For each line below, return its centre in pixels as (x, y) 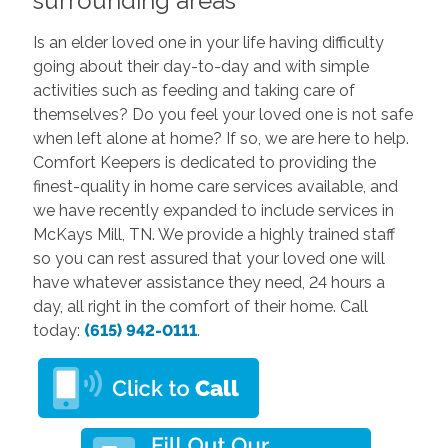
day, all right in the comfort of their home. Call (200, 306)
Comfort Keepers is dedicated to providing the (204, 162)
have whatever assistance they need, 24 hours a (208, 282)
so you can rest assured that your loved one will (208, 258)
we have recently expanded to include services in (213, 210)
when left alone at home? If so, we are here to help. (220, 138)
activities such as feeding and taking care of (193, 90)
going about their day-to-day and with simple (200, 66)
